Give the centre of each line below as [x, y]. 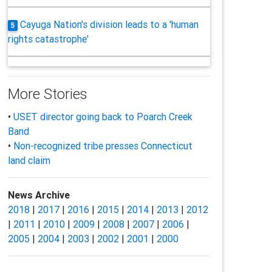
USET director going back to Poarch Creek [103, 117]
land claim [29, 160]
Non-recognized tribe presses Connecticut [103, 146]
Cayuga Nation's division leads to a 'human [110, 24]
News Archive [39, 195]
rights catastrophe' [48, 39]
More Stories [47, 94]
